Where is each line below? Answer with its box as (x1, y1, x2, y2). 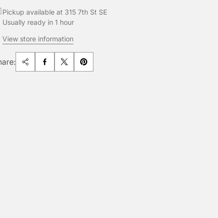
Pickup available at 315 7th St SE (2, 8, 108, 16)
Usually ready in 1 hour (2, 18, 74, 26)
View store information (2, 35, 74, 43)
